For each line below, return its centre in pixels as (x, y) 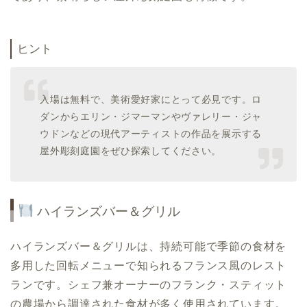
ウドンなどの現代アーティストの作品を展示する (151, 133)
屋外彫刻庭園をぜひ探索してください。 (131, 150)
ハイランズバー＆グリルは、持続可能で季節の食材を (149, 247)
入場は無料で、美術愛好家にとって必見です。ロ (151, 99)
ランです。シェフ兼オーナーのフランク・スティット (149, 285)
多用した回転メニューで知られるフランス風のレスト (149, 266)
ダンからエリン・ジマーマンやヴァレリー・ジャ (151, 116)
